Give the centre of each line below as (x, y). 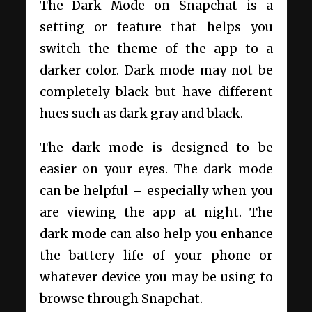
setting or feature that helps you (156, 28)
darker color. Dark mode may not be (156, 71)
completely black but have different (156, 92)
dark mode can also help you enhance (156, 234)
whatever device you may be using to (156, 278)
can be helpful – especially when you (156, 191)
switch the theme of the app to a (156, 49)
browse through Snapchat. (121, 299)
